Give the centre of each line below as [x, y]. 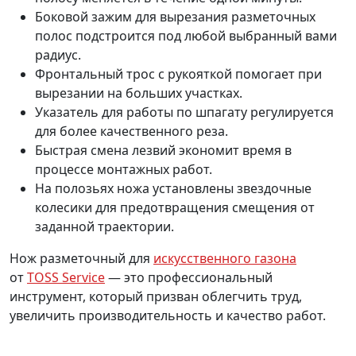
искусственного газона [225, 259]
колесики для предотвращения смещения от [175, 208]
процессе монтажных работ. [124, 170]
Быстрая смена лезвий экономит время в [163, 151]
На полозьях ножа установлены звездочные [173, 189]
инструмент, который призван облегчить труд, [156, 297]
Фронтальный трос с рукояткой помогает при [178, 74]
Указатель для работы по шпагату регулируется [184, 112]
